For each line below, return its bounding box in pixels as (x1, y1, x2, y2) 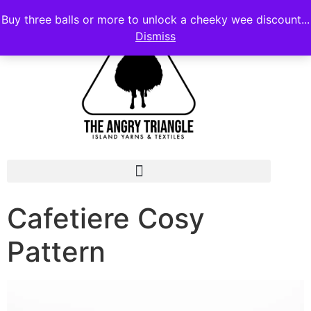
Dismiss (135, 29, 176, 43)
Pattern (7, 235, 106, 269)
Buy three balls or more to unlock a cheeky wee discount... (1, 12, 310, 26)
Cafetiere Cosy (7, 201, 205, 235)
